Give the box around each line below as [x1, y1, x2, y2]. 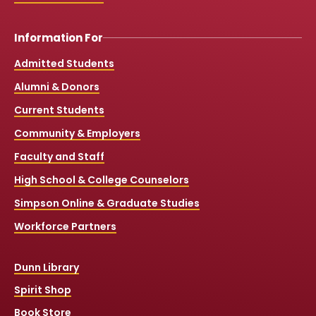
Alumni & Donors [14, 80, 99, 95]
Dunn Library [14, 260, 79, 275]
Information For [14, 30, 103, 46]
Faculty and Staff [14, 150, 104, 164]
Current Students [14, 103, 104, 118]
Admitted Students [14, 56, 114, 71]
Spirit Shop [14, 283, 71, 298]
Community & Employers [14, 126, 140, 141]
